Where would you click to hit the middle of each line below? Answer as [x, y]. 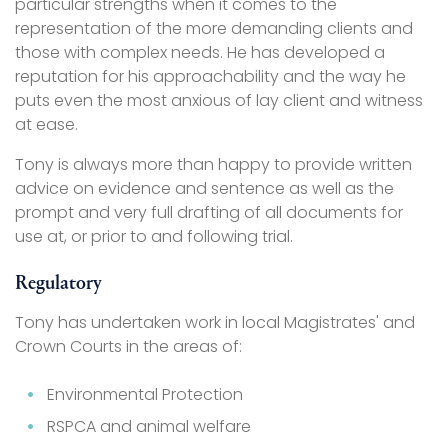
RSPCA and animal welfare [149, 427]
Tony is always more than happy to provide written [213, 165]
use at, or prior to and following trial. [154, 237]
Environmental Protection [145, 395]
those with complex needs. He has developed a [200, 53]
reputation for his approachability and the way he [210, 77]
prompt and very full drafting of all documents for [209, 213]
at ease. [46, 125]
